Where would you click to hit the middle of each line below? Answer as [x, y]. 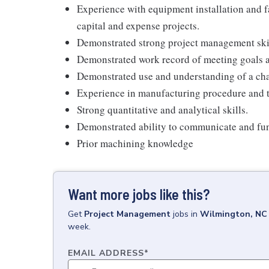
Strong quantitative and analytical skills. [162, 110]
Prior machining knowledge [135, 143]
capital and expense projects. [138, 26]
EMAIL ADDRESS [106, 253]
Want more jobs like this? [139, 194]
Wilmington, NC [234, 214]
